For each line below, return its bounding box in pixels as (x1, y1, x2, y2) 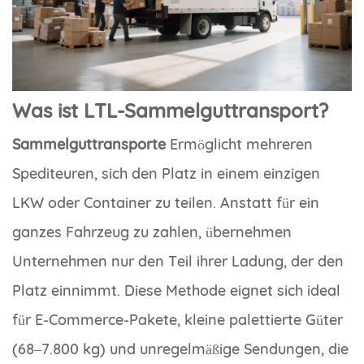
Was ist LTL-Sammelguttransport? (12, 97, 328, 123)
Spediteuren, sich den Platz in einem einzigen (12, 163, 320, 183)
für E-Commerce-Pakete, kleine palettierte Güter (12, 310, 343, 329)
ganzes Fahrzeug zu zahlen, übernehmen (12, 222, 292, 241)
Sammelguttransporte (12, 134, 166, 154)
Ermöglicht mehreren (166, 134, 313, 154)
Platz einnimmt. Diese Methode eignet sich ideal (12, 280, 340, 300)
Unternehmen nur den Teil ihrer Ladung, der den (12, 251, 344, 271)
